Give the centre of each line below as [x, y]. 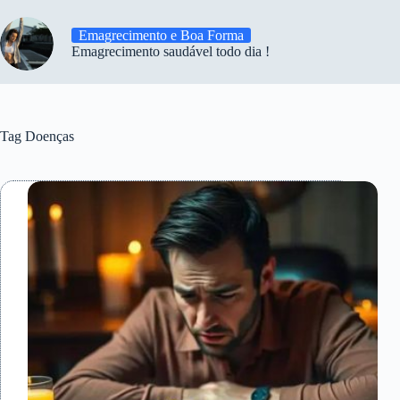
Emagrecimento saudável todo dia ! [171, 51]
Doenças [48, 136]
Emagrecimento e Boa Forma [161, 35]
